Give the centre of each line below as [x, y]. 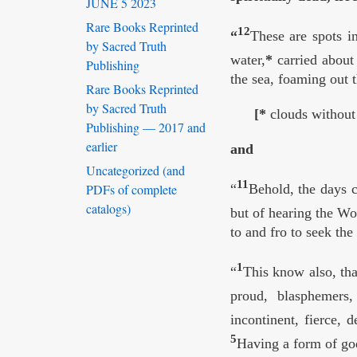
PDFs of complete [131, 190]
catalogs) [108, 209]
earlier [102, 147]
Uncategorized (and [135, 171]
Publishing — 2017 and [146, 127]
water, [247, 60]
